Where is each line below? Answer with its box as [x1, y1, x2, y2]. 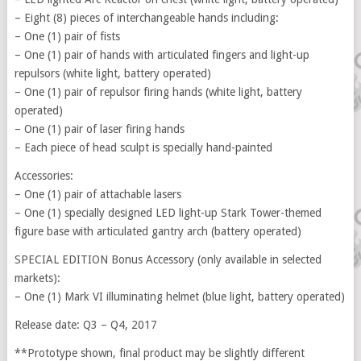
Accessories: [14, 169, 73, 182]
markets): [14, 272, 60, 284]
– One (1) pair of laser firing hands [14, 122, 185, 135]
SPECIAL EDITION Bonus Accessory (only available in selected [14, 253, 322, 266]
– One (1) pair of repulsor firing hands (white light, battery [14, 85, 302, 98]
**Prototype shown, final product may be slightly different [14, 346, 305, 359]
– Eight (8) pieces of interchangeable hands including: [14, 11, 279, 24]
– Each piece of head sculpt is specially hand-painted [14, 141, 272, 154]
